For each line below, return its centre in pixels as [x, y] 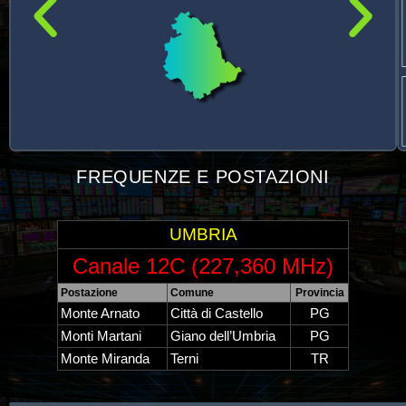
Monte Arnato [100, 313]
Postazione [89, 292]
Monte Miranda [105, 358]
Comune [192, 292]
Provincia [319, 292]
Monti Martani [101, 336]
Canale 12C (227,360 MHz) [203, 266]
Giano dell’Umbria [223, 336]
